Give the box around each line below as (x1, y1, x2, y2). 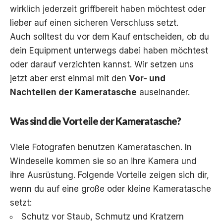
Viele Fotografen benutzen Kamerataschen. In (10, 142, 192, 153)
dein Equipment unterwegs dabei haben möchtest (10, 46, 208, 56)
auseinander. (137, 87, 190, 98)
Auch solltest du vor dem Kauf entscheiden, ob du (10, 32, 209, 42)
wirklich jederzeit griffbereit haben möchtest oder (10, 4, 206, 14)
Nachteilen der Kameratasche (10, 87, 137, 98)
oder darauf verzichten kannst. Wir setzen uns (10, 59, 194, 70)
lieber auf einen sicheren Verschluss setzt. (10, 18, 178, 28)
